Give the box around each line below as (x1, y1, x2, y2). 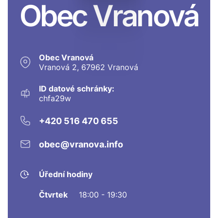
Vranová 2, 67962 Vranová (39, 62, 138, 73)
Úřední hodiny (39, 169, 92, 180)
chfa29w (39, 93, 71, 104)
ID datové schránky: (39, 84, 114, 94)
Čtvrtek (39, 190, 68, 200)
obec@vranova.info (39, 139, 123, 149)
